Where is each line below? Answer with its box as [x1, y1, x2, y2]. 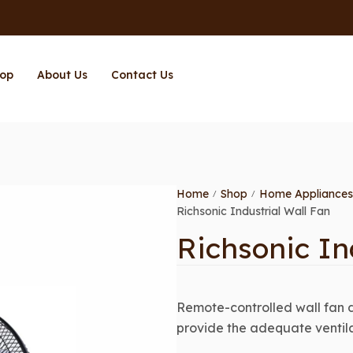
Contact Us [110, 68, 173, 82]
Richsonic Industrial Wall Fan [176, 204, 330, 218]
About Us [36, 68, 87, 82]
